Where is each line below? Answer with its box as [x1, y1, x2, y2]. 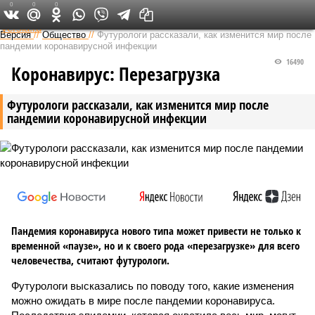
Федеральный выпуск [108, 7, 198, 21]
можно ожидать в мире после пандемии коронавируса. [11, 295, 275, 307]
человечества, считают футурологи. [11, 253, 169, 267]
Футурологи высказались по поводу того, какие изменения [11, 280, 294, 292]
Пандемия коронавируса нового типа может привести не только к [11, 224, 301, 238]
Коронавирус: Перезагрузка [11, 61, 220, 86]
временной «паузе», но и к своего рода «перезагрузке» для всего [11, 238, 300, 252]
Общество [42, 30, 86, 40]
